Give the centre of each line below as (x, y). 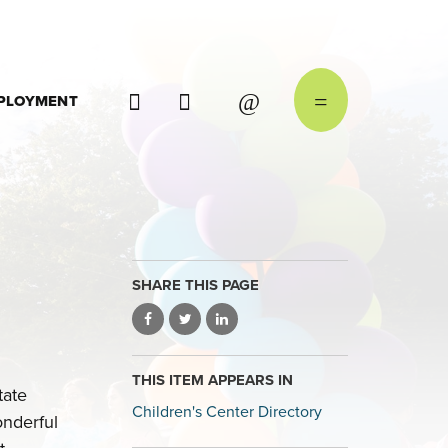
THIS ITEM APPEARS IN (212, 380)
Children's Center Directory (227, 412)
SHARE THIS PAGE (195, 285)
